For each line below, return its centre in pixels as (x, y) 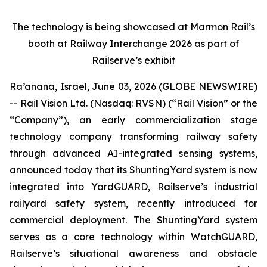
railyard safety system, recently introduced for (133, 203)
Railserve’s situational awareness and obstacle (133, 253)
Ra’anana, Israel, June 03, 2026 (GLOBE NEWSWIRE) (133, 86)
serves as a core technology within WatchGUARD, (133, 237)
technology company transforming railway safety (133, 136)
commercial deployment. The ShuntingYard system (133, 220)
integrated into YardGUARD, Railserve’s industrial (133, 187)
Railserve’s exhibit (133, 60)
